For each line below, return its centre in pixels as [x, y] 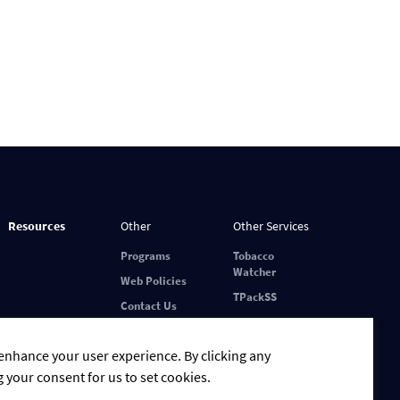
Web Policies [154, 281]
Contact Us [149, 306]
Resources [37, 226]
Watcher [254, 272]
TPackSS [255, 297]
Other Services [271, 226]
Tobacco [254, 256]
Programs [146, 256]
